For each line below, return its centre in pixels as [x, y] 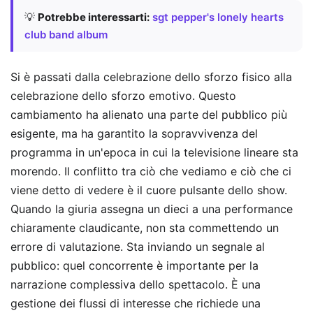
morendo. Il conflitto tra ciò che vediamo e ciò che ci [151, 171]
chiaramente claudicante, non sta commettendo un [145, 227]
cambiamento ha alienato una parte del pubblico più [149, 114]
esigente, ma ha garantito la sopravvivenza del [134, 133]
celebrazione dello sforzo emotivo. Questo [123, 95]
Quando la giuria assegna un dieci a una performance [152, 209]
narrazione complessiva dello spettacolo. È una [136, 284]
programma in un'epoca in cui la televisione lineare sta [154, 152]
